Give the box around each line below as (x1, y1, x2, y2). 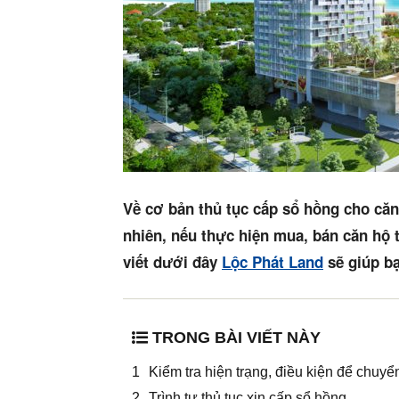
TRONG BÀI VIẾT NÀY (152, 329, 321, 347)
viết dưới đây (123, 251, 222, 273)
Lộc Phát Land (222, 251, 323, 273)
